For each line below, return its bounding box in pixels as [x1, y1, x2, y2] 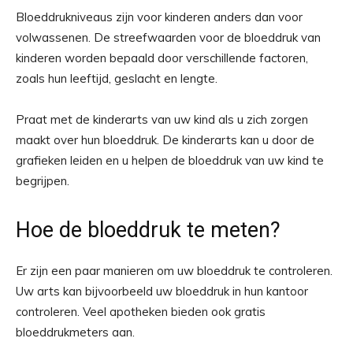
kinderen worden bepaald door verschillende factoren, [16, 50, 308, 66]
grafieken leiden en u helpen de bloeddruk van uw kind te [16, 153, 324, 169]
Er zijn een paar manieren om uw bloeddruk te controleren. [16, 263, 333, 279]
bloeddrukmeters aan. [16, 325, 135, 340]
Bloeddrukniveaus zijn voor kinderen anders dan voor [16, 9, 303, 25]
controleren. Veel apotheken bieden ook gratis [16, 304, 266, 320]
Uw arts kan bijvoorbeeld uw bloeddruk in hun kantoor [16, 284, 308, 299]
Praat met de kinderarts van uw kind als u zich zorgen [16, 112, 308, 128]
